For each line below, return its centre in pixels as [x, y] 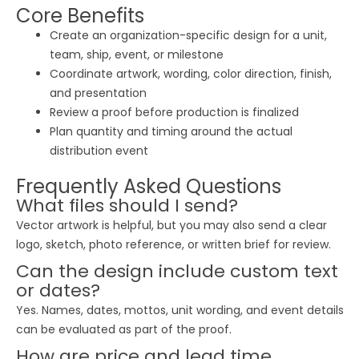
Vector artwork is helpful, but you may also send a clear [171, 226]
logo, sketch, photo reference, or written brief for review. [173, 245]
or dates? [58, 291]
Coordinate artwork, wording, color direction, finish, [191, 74]
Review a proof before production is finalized [174, 113]
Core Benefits [80, 16]
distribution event [99, 151]
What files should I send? [127, 206]
